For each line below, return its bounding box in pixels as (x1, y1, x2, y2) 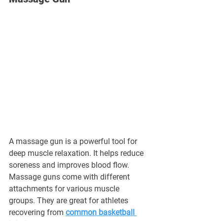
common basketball (66, 207, 137, 217)
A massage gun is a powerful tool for (9, 136, 139, 146)
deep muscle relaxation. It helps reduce (9, 148, 146, 158)
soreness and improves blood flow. (9, 160, 131, 170)
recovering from (9, 207, 66, 217)
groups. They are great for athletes (9, 195, 130, 205)
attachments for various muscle (9, 184, 121, 193)
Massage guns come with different (9, 172, 132, 182)
